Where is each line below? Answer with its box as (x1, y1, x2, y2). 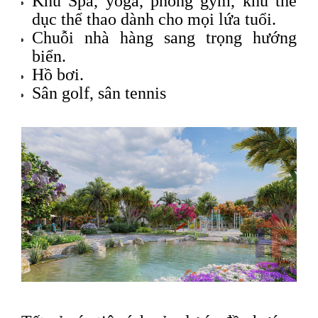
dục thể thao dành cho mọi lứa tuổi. (32, 10, 276, 29)
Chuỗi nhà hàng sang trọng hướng (32, 28, 297, 48)
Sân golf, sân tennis (32, 84, 166, 103)
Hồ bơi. (32, 65, 84, 84)
